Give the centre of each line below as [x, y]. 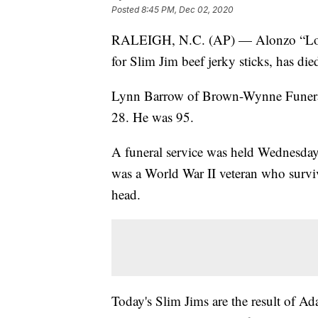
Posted [126, 9]
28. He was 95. [153, 116]
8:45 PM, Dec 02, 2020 [187, 9]
